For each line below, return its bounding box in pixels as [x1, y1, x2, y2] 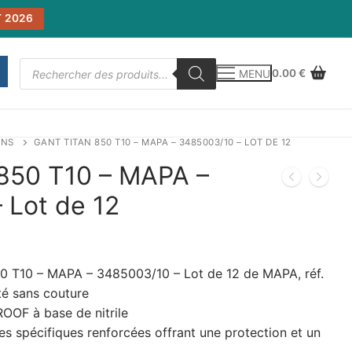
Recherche [19, 56, 82, 71]
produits [19, 81, 69, 97]
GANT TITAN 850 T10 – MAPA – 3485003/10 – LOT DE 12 [33, 136, 291, 148]
